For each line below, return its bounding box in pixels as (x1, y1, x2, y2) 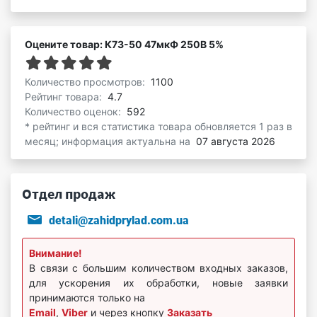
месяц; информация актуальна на (25, 134, 193, 147)
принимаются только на (29, 291, 145, 304)
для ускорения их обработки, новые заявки (29, 276, 288, 289)
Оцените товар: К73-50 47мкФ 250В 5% (25, 38, 224, 50)
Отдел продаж (22, 184, 115, 202)
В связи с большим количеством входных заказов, (29, 261, 288, 274)
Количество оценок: (25, 105, 124, 117)
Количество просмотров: (25, 75, 148, 88)
